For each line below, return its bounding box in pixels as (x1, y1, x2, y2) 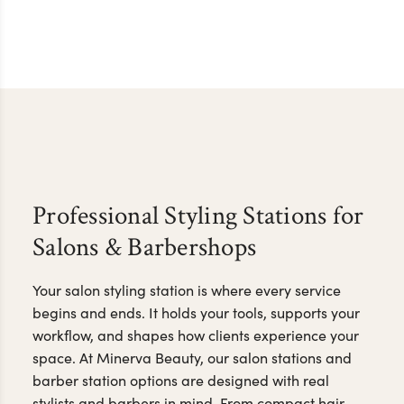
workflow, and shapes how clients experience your (32, 325, 359, 344)
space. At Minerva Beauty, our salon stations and (32, 347, 352, 367)
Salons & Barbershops (32, 230, 256, 264)
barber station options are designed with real (32, 370, 329, 390)
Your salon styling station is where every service (32, 280, 341, 299)
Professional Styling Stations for (32, 198, 364, 233)
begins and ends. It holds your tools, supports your (32, 302, 360, 322)
